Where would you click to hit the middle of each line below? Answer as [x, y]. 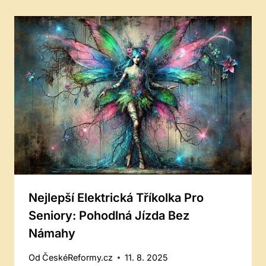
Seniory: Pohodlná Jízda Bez [109, 215]
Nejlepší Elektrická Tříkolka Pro [116, 197]
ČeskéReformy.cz [78, 258]
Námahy [52, 233]
